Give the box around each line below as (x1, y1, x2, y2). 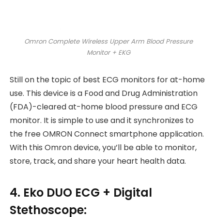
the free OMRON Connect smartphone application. (10, 128, 204, 140)
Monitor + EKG (87, 47, 130, 57)
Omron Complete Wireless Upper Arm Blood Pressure (24, 36, 193, 46)
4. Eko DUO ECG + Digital (10, 184, 152, 201)
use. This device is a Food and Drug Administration (10, 88, 198, 99)
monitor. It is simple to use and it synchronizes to (10, 115, 194, 126)
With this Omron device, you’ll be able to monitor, (10, 142, 197, 154)
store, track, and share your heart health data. (10, 155, 186, 167)
